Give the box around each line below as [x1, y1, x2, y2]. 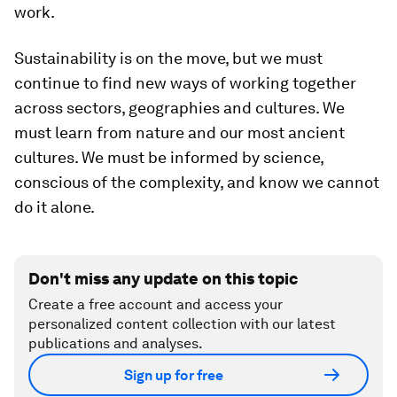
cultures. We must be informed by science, [14, 148, 323, 167]
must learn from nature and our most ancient [14, 123, 345, 142]
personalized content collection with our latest [28, 315, 336, 332]
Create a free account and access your [28, 296, 283, 313]
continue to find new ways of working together [14, 74, 356, 92]
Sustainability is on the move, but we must [14, 49, 323, 67]
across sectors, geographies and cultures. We [14, 98, 345, 117]
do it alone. [14, 198, 95, 216]
